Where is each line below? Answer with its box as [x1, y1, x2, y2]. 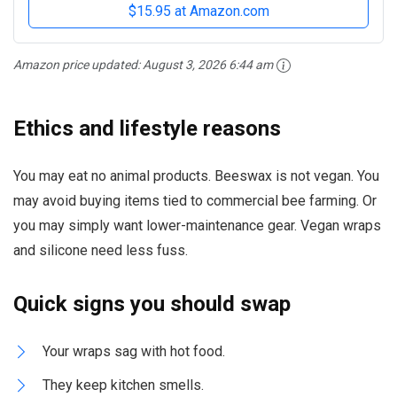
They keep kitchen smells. [43, 377, 204, 394]
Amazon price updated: [13, 57, 143, 72]
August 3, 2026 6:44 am [143, 57, 273, 72]
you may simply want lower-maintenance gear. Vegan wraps [13, 217, 381, 235]
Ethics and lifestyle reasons [13, 116, 281, 142]
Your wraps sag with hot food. [43, 343, 225, 361]
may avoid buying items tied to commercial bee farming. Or [13, 192, 377, 210]
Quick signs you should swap [13, 292, 291, 317]
